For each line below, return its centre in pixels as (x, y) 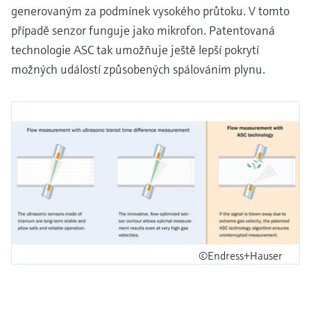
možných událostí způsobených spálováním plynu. (138, 69)
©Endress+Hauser (241, 255)
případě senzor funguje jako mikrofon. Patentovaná (143, 30)
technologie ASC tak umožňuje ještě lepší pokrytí (135, 49)
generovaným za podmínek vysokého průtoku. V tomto (150, 10)
